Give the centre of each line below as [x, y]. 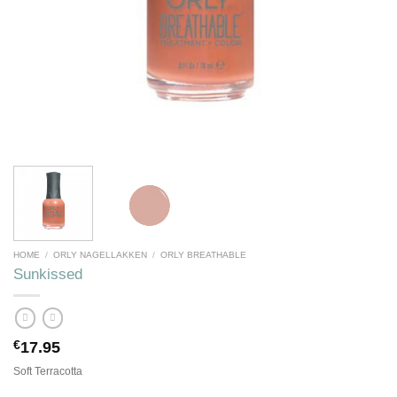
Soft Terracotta [48, 372]
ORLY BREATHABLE [204, 254]
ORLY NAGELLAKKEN [101, 254]
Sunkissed [48, 274]
